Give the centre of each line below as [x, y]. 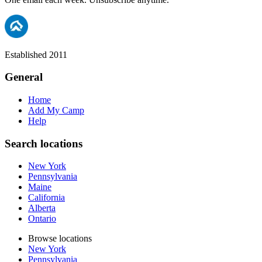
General [24, 77]
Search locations [44, 143]
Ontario [42, 219]
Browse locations [60, 239]
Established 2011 [36, 54]
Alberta [42, 208]
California [46, 198]
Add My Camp [56, 110]
